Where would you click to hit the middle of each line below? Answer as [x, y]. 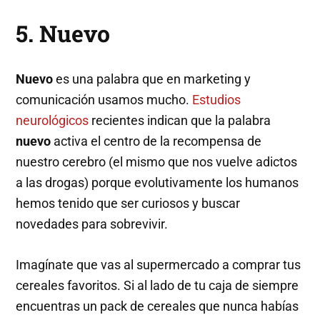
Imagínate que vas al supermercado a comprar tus [159, 265]
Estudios [217, 100]
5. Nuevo [63, 34]
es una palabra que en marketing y [152, 79]
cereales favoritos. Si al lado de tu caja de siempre [157, 286]
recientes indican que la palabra [180, 121]
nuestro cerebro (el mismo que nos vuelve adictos [157, 162]
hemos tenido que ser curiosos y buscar [128, 204]
